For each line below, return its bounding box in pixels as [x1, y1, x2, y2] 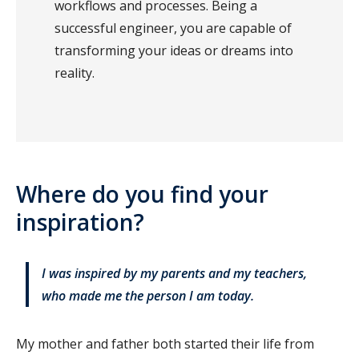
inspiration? [16, 206, 150, 237]
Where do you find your [16, 178, 268, 209]
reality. [54, 63, 98, 82]
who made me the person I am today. [42, 286, 257, 305]
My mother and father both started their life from [16, 334, 314, 353]
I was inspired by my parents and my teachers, [42, 264, 307, 282]
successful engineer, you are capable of [54, 18, 292, 37]
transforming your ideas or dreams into [54, 41, 293, 59]
